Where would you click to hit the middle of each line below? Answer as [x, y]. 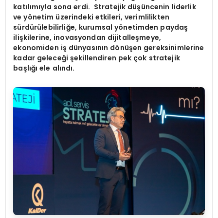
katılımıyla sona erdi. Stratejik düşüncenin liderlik [105, 7]
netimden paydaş [156, 27]
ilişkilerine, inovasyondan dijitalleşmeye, [87, 38]
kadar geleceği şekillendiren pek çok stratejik [97, 58]
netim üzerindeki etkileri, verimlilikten [101, 17]
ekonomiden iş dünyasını [59, 48]
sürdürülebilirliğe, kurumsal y [66, 27]
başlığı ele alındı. [44, 68]
